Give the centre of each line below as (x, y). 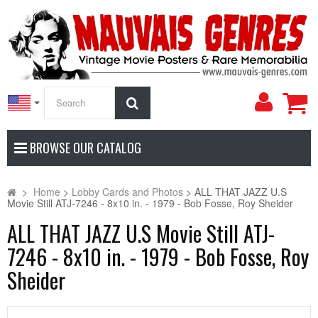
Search (158, 102)
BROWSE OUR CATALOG (84, 147)
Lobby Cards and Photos (127, 191)
